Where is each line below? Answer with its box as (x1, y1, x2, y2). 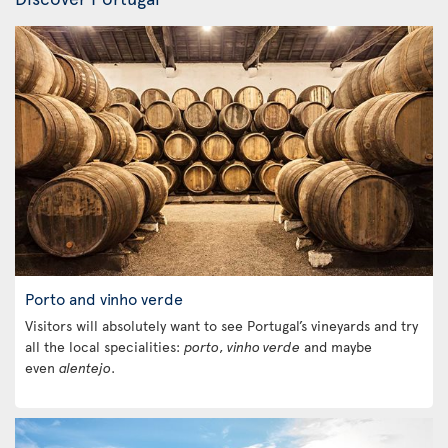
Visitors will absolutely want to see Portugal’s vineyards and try (25, 316, 418, 335)
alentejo (59, 358, 111, 377)
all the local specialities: (25, 337, 184, 356)
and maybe (300, 337, 372, 356)
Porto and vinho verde (25, 287, 183, 309)
